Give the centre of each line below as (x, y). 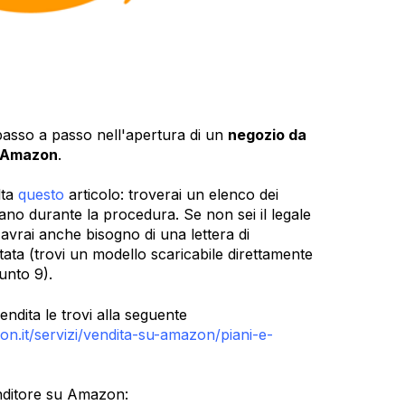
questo (41, 195)
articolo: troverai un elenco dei (171, 195)
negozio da (267, 135)
